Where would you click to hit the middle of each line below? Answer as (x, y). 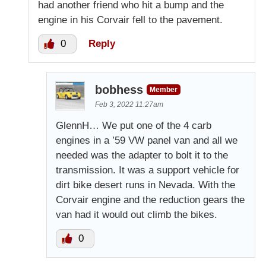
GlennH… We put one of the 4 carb (134, 125)
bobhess (119, 89)
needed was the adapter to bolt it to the (142, 155)
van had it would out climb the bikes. (137, 214)
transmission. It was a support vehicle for (148, 170)
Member (164, 89)
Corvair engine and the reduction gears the (150, 199)
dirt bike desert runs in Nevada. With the (145, 185)
